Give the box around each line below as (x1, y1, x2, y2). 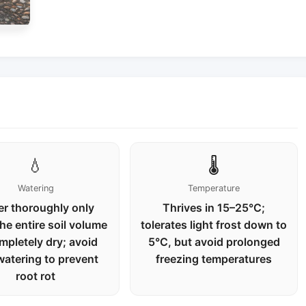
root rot (16, 269, 56, 283)
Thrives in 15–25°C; (163, 201, 266, 214)
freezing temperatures (156, 252, 273, 266)
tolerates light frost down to (141, 218, 288, 232)
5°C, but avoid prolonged (148, 235, 280, 249)
